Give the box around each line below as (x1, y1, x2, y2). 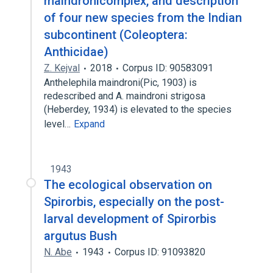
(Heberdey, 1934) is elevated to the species (44, 104, 232, 115)
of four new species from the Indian (44, 10, 242, 25)
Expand (74, 118, 105, 130)
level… (44, 118, 73, 130)
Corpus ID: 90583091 (122, 62, 213, 74)
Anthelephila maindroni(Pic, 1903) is (44, 77, 197, 88)
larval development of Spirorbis (44, 211, 216, 226)
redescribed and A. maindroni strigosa (44, 90, 205, 102)
